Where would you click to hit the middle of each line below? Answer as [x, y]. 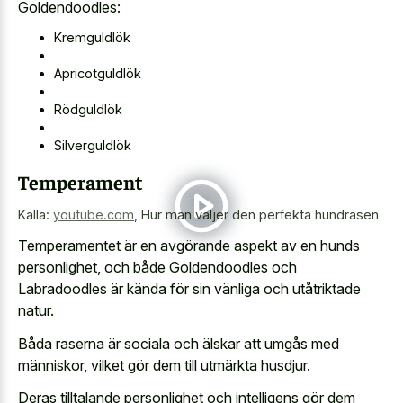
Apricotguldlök [98, 73]
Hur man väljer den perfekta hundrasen [260, 214]
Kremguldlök [92, 37]
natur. [36, 310]
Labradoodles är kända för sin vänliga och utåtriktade [189, 289]
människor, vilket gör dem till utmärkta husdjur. [164, 365]
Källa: [36, 214]
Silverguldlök [93, 145]
